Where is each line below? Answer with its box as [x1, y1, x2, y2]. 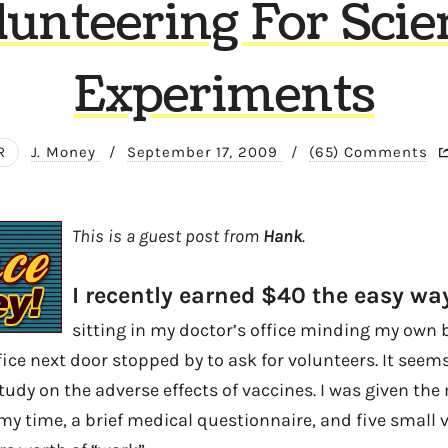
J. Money [30, 143, 101, 161]
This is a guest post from [72, 225, 263, 247]
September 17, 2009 [126, 143, 283, 161]
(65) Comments [308, 143, 428, 161]
